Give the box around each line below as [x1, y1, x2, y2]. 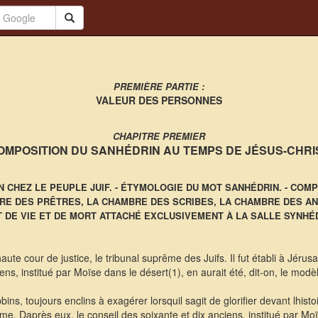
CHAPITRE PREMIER [113, 129, 205, 143]
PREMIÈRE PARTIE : [114, 79, 204, 93]
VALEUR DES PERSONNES [96, 93, 222, 107]
